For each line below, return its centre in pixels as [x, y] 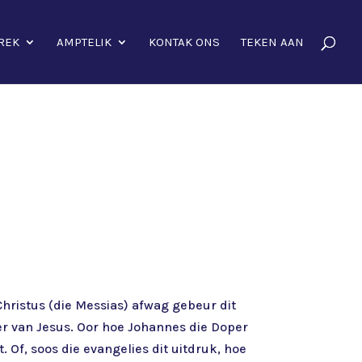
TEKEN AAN [272, 42]
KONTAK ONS [184, 42]
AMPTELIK [84, 42]
